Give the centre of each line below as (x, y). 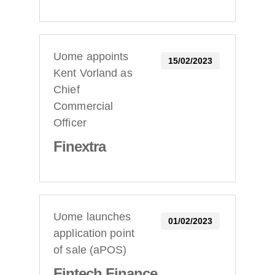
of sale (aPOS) (90, 250)
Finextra (80, 147)
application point (94, 234)
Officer (70, 123)
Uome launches (92, 217)
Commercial (83, 107)
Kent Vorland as (93, 73)
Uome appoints (91, 57)
